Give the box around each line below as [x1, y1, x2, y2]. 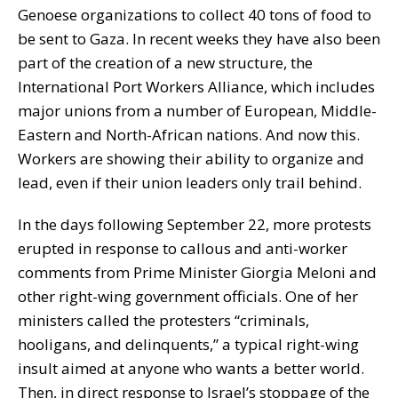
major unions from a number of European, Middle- [18, 99, 377, 121]
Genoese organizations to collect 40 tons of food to [18, 4, 371, 25]
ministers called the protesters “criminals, [18, 309, 309, 330]
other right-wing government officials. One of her [18, 285, 358, 306]
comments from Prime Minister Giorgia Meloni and [18, 261, 377, 283]
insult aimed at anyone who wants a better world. [18, 357, 364, 378]
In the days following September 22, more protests [18, 213, 371, 235]
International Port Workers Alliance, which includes [18, 76, 375, 97]
